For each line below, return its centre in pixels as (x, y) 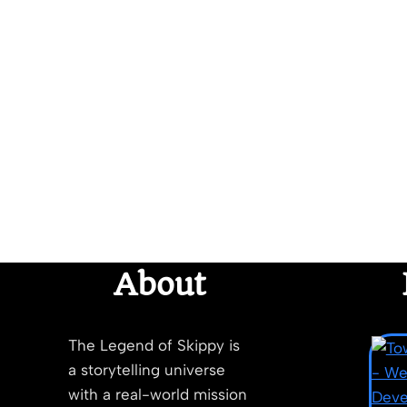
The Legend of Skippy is (154, 345)
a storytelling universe (147, 370)
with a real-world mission (158, 394)
